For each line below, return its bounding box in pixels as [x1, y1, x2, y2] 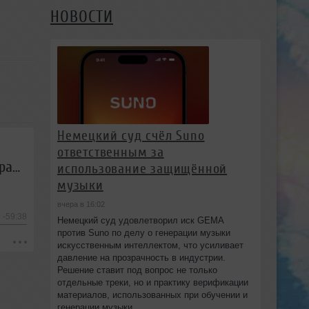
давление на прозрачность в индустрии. [57, 252, 226, 263]
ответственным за [57, 144, 164, 161]
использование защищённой [57, 161, 228, 177]
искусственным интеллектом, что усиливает [57, 240, 243, 251]
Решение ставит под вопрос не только [57, 265, 217, 276]
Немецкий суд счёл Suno [57, 128, 205, 144]
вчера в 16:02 [57, 200, 105, 209]
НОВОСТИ [50, 8, 113, 26]
